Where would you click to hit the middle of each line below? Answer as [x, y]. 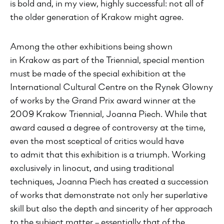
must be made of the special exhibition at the [98, 74]
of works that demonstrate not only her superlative [109, 196]
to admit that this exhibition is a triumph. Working [108, 155]
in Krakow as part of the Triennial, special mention [107, 61]
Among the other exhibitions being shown [91, 47]
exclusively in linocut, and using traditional [92, 169]
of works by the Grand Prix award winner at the [103, 101]
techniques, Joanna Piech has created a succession [109, 182]
